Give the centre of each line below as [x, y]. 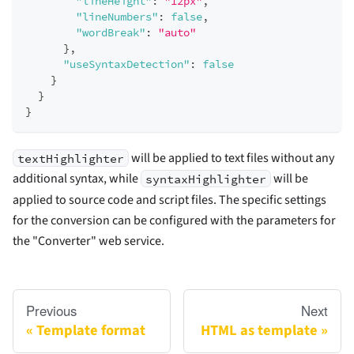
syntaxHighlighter [206, 179]
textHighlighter [71, 158]
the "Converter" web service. [88, 241]
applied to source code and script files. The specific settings [169, 200]
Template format [91, 330]
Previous [51, 310]
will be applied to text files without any [232, 158]
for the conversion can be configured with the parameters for [174, 220]
